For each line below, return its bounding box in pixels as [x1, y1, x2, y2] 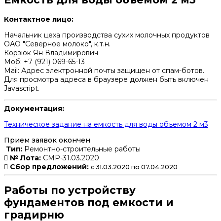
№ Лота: [8, 153, 41, 162]
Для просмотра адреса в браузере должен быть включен [4, 74, 209, 84]
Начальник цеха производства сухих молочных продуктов [4, 30, 210, 39]
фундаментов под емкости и [4, 196, 174, 209]
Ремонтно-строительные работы [22, 144, 141, 153]
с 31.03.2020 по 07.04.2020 [91, 163, 178, 171]
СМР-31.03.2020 [41, 153, 99, 162]
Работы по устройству [4, 184, 136, 196]
